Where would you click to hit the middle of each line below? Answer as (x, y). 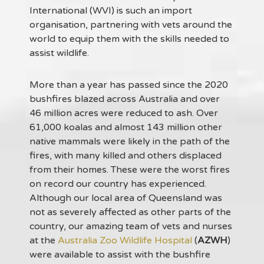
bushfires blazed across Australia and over (125, 99)
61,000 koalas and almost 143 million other (126, 127)
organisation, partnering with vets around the (131, 24)
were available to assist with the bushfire (120, 254)
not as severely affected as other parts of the (130, 212)
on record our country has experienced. (118, 184)
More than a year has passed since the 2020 (129, 85)
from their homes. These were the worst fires (130, 169)
